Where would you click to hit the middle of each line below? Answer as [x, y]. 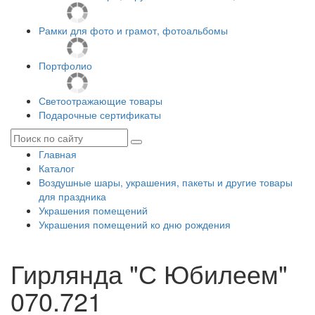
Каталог [57, 168]
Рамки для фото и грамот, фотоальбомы [133, 30]
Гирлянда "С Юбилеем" [149, 273]
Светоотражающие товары [101, 101]
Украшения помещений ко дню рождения [135, 224]
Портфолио [65, 65]
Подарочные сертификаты [100, 115]
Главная [58, 154]
